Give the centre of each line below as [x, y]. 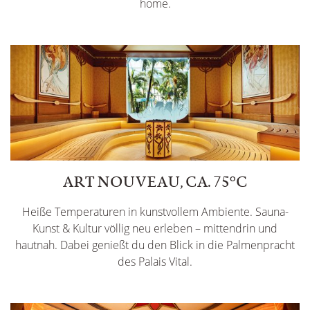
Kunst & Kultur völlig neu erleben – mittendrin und [155, 228]
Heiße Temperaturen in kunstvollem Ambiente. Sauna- [155, 211]
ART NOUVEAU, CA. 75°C [155, 181]
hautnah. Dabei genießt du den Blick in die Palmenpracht [155, 245]
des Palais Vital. [155, 261]
